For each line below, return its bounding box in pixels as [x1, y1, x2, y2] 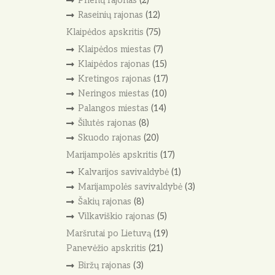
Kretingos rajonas [77, 74, 151, 85]
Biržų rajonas [77, 260, 131, 271]
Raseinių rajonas [77, 10, 143, 20]
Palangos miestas [77, 103, 149, 114]
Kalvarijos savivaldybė [77, 167, 169, 177]
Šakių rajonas [77, 196, 131, 207]
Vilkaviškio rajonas [77, 211, 155, 222]
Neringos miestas [77, 88, 149, 99]
